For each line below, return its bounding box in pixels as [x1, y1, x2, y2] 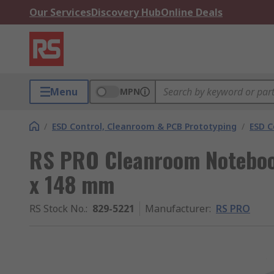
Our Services [29, 6, 91, 19]
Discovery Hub [91, 6, 161, 19]
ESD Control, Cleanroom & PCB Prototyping [52, 120, 237, 132]
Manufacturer [145, 202, 209, 215]
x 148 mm [29, 168, 114, 200]
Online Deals [161, 6, 223, 19]
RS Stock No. [29, 202, 86, 215]
